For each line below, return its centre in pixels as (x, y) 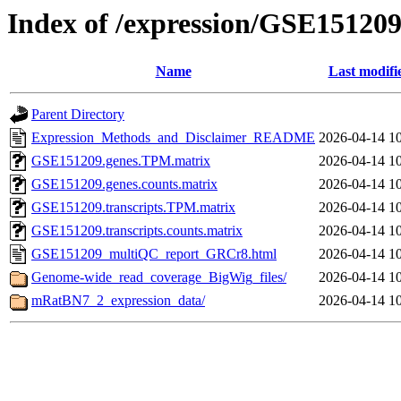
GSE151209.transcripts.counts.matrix (137, 231)
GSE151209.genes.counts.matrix (124, 184)
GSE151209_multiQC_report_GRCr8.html (154, 254)
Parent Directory (78, 115)
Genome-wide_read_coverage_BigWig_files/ (159, 277)
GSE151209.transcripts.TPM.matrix (133, 208)
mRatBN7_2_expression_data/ (118, 301)
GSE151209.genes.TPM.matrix (121, 161)
